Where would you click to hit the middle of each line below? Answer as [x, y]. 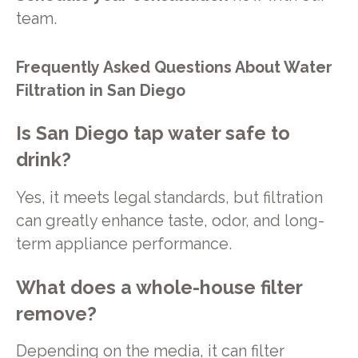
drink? [43, 160]
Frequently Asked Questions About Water [174, 67]
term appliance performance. [123, 244]
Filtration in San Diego [100, 90]
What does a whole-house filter [159, 287]
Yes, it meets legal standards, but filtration [169, 197]
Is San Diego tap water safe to [153, 134]
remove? [56, 314]
